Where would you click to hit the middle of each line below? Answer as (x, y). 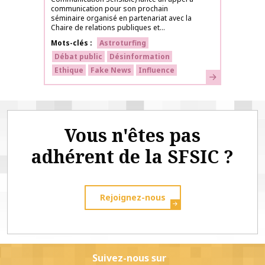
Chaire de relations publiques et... (108, 28)
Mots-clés (70, 43)
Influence (156, 70)
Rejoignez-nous (132, 197)
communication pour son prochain (109, 9)
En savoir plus (232, 75)
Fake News (111, 70)
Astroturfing (123, 43)
